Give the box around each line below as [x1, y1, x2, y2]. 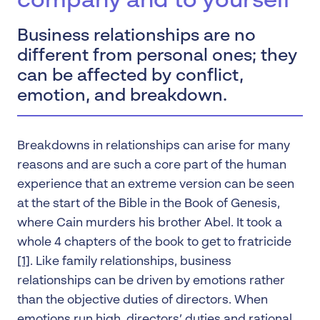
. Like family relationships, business [30, 256, 231, 268]
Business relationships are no [17, 28, 256, 45]
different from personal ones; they [17, 48, 297, 65]
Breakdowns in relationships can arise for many [17, 140, 290, 152]
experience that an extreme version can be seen [17, 179, 294, 191]
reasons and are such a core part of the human [17, 159, 286, 171]
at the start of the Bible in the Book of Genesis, [17, 198, 280, 210]
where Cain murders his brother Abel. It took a [17, 217, 282, 229]
